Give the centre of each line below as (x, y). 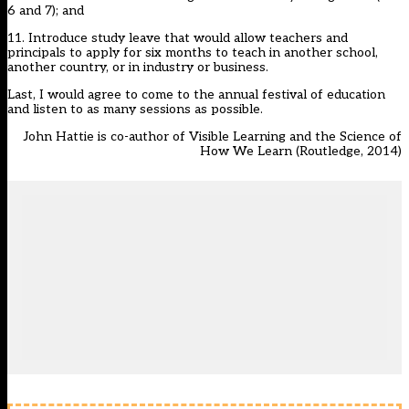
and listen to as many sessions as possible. (135, 110)
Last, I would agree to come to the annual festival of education (196, 95)
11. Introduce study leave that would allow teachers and (178, 38)
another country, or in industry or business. (138, 68)
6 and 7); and (46, 11)
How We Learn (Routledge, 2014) (301, 152)
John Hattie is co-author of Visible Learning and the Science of (213, 137)
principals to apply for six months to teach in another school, (193, 53)
